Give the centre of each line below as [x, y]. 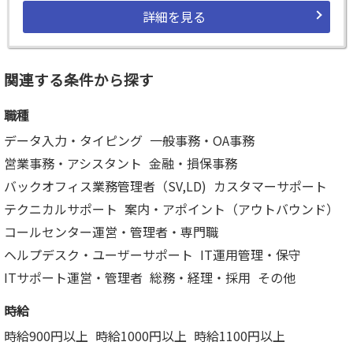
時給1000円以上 [141, 336]
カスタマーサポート [270, 186]
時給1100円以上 [240, 336]
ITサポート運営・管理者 [73, 278]
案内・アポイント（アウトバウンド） [232, 209]
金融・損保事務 [193, 163]
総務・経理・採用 [200, 278]
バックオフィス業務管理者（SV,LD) [105, 186]
